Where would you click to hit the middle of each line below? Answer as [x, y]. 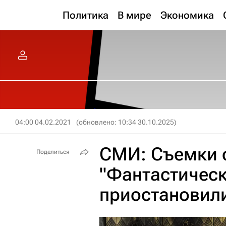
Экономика [187, 15]
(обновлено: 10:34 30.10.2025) [126, 122]
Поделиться [53, 152]
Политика [86, 15]
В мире [134, 15]
